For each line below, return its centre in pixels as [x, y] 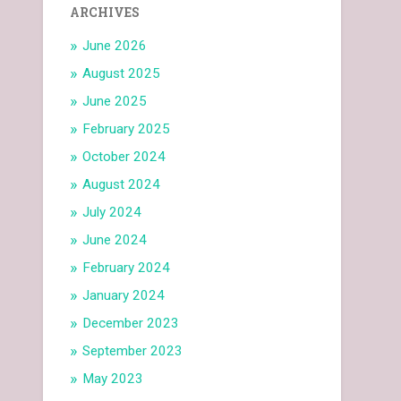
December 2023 [131, 324]
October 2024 [124, 157]
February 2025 [127, 129]
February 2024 [127, 268]
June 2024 [115, 240]
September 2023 [133, 351]
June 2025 [115, 102]
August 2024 [122, 185]
